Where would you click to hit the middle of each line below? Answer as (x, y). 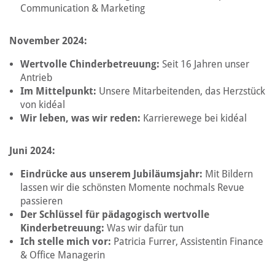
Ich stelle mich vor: (67, 242)
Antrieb (36, 78)
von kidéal (43, 105)
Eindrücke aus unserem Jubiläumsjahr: (113, 174)
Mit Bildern (229, 174)
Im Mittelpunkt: (60, 91)
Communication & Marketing (83, 8)
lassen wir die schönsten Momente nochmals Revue (132, 188)
